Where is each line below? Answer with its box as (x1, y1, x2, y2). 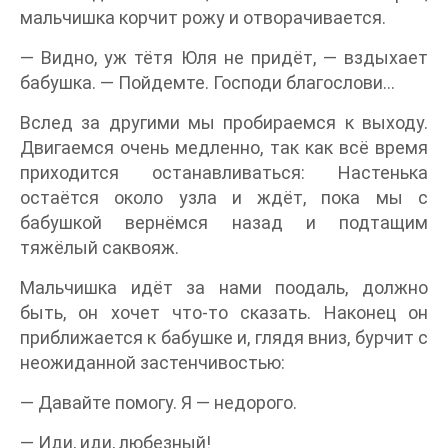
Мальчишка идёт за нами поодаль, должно (20, 277, 428, 299)
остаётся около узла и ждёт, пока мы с (20, 187, 428, 209)
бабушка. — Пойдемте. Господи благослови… (20, 72, 395, 94)
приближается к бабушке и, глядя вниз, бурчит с (20, 327, 428, 349)
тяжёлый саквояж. (20, 237, 179, 259)
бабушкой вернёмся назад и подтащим (20, 212, 428, 234)
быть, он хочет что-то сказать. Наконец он (20, 302, 428, 324)
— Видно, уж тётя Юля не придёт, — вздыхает (20, 47, 428, 69)
